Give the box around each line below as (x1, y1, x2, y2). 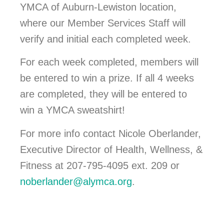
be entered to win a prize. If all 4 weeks (20, 72, 194, 84)
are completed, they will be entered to (20, 88, 187, 100)
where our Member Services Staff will (20, 17, 185, 29)
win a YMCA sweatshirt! (20, 104, 125, 116)
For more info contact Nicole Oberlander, (20, 127, 201, 139)
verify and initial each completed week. (20, 33, 191, 45)
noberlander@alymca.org (20, 175, 132, 187)
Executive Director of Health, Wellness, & (20, 143, 202, 155)
